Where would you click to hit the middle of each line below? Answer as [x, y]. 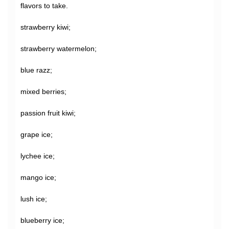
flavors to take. [44, 6]
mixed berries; [43, 91]
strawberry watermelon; [59, 49]
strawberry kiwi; [45, 27]
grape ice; [37, 134]
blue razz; [36, 70]
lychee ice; [38, 156]
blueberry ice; [42, 220]
